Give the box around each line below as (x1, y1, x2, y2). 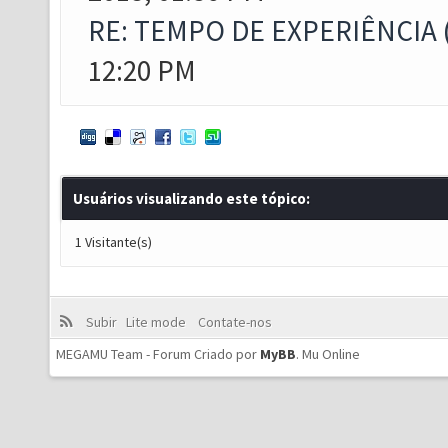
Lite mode (125, 313, 192, 331)
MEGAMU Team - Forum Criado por (56, 345, 260, 363)
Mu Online (302, 345, 360, 363)
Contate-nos (194, 313, 272, 331)
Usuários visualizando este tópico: (73, 189, 310, 208)
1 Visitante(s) (75, 233, 152, 251)
